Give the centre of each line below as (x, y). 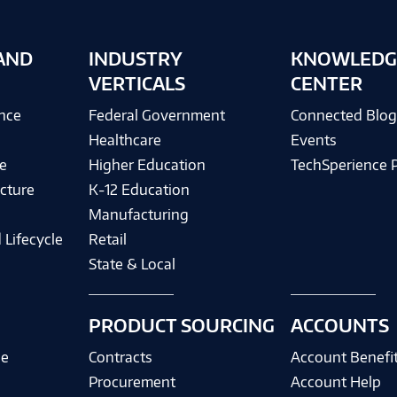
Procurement (132, 382)
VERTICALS (136, 83)
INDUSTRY (135, 58)
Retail (107, 239)
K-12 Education (139, 190)
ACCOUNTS (340, 325)
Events (314, 140)
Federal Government (156, 115)
